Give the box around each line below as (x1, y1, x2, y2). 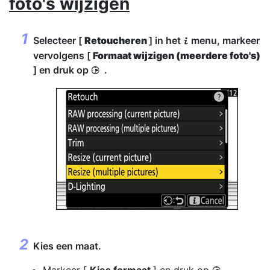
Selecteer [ (33, 34, 84, 46)
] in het (149, 34, 183, 46)
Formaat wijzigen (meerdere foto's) (93, 49, 260, 61)
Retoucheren (84, 34, 149, 46)
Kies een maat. (33, 240, 101, 252)
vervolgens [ (33, 49, 93, 61)
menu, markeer (191, 34, 260, 46)
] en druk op (33, 64, 91, 76)
